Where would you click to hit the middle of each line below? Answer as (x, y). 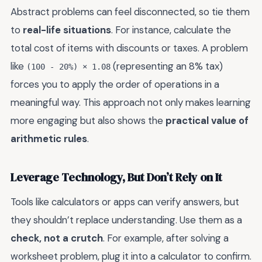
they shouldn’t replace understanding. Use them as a (126, 220)
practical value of (207, 120)
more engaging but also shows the (88, 120)
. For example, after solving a (166, 238)
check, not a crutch (57, 238)
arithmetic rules (49, 138)
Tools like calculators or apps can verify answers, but (125, 201)
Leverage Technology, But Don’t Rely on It (116, 178)
